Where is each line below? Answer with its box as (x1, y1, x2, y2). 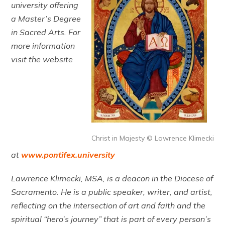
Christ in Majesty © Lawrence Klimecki (91, 133, 214, 143)
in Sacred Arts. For (11, 27, 81, 37)
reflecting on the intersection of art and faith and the (11, 200, 206, 210)
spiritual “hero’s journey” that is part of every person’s (11, 213, 211, 224)
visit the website (11, 54, 73, 64)
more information (11, 40, 75, 51)
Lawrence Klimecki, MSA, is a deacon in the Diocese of (11, 173, 213, 183)
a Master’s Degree (11, 13, 81, 24)
